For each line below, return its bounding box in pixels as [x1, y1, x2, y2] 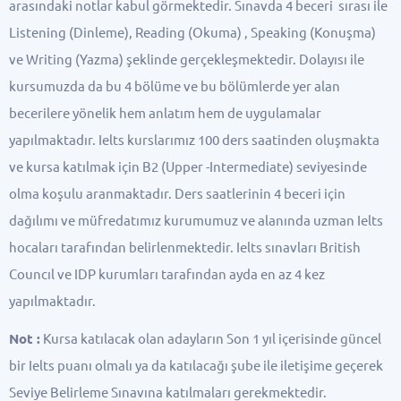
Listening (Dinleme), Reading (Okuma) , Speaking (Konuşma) [8, 24, 376, 40]
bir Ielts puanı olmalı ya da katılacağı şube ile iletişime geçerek [8, 358, 383, 374]
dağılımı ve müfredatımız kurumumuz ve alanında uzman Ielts [8, 212, 383, 228]
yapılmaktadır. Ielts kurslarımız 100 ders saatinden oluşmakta [8, 132, 380, 148]
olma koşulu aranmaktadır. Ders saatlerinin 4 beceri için [8, 185, 346, 201]
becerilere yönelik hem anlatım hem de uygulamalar [8, 105, 321, 121]
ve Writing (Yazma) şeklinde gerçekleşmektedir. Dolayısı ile [8, 51, 364, 67]
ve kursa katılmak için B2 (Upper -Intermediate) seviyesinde [8, 158, 367, 175]
